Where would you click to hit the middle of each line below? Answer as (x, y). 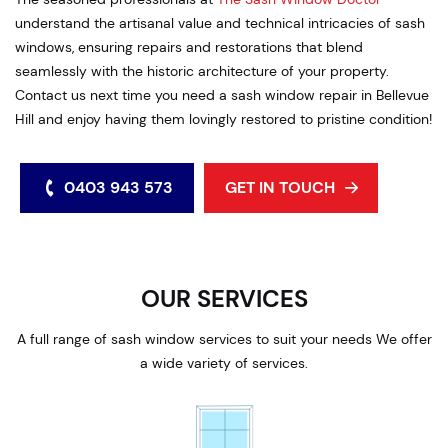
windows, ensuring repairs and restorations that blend (189, 46)
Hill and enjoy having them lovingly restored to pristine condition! (223, 118)
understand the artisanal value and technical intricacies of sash (220, 22)
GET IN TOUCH (279, 187)
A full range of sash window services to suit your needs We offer (224, 338)
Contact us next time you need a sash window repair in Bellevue (222, 94)
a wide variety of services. (224, 362)
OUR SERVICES (224, 298)
